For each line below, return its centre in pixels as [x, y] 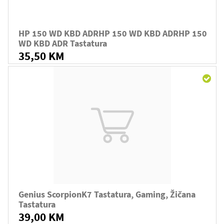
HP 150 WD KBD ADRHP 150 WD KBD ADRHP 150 [113, 33]
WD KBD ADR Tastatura [63, 43]
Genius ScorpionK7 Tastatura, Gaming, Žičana [107, 194]
